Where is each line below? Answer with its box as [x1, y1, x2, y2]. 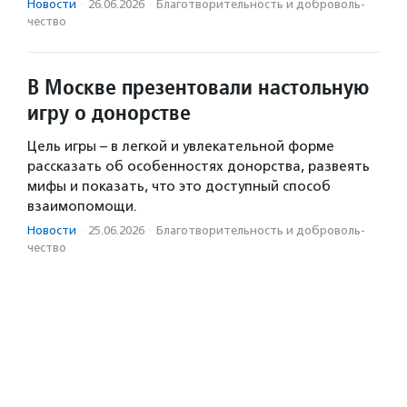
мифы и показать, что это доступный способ [27, 178, 331, 195]
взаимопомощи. [27, 198, 137, 215]
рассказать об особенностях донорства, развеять [27, 158, 370, 175]
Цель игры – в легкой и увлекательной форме [27, 138, 334, 155]
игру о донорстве [27, 98, 191, 127]
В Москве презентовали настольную [27, 73, 370, 102]
